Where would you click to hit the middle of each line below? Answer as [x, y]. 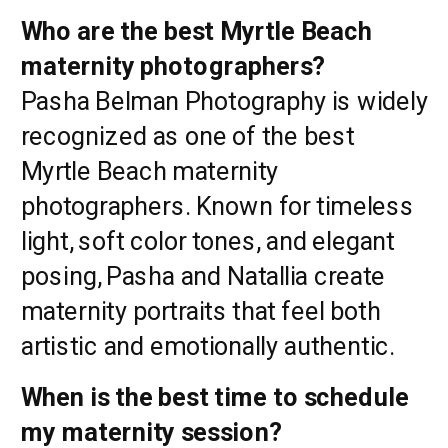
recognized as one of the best [188, 135]
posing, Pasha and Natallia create [203, 275]
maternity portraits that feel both [201, 310]
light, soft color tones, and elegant [208, 240]
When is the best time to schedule [215, 397]
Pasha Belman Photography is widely [225, 100]
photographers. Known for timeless [218, 205]
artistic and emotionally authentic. [208, 345]
